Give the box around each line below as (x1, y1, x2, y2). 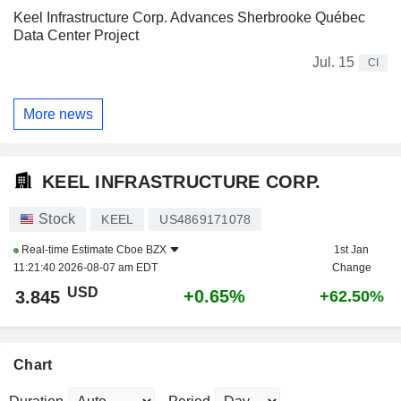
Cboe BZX (116, 243, 166, 257)
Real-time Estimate (19, 243, 116, 257)
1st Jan (334, 243, 369, 257)
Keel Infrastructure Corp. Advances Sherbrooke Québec (13, 10, 365, 26)
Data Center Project (13, 28, 139, 44)
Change (331, 261, 371, 275)
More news (23, 106, 93, 122)
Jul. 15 (312, 55, 354, 71)
